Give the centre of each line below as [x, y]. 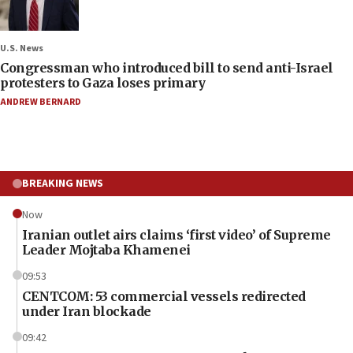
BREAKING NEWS [63, 183]
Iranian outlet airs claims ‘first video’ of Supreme [176, 234]
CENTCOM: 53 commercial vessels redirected [164, 296]
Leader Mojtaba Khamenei [106, 249]
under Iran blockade [87, 311]
